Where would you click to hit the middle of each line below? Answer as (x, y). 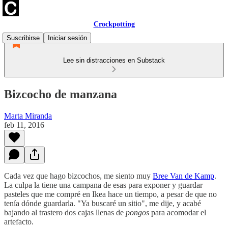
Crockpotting (114, 24)
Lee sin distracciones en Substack (114, 60)
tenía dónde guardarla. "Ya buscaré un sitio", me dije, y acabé (103, 203)
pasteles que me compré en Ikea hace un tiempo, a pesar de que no (110, 194)
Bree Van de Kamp (183, 176)
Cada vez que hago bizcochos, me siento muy (78, 176)
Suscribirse (23, 38)
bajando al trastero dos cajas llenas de (65, 212)
